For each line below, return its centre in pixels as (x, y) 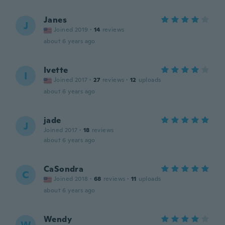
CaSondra (64, 169)
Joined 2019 (71, 30)
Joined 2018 (71, 179)
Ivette (56, 70)
